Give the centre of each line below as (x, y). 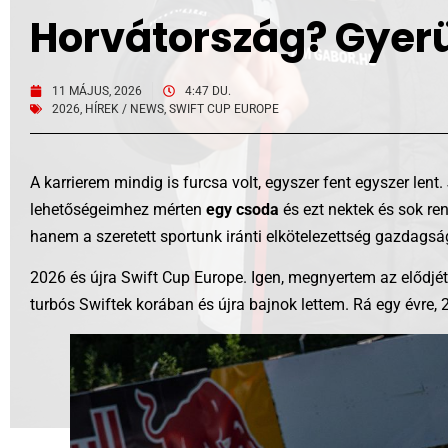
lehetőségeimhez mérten (118, 209)
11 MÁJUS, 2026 (97, 91)
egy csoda (242, 209)
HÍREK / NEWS (124, 109)
